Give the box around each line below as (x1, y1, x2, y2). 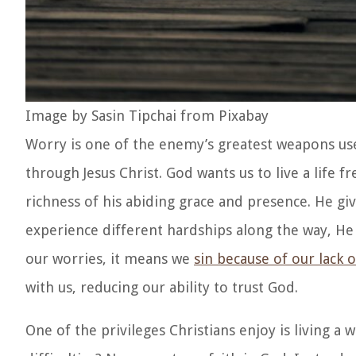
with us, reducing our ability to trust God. (25, 279, 298, 296)
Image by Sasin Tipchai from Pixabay (25, 107, 269, 125)
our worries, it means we (25, 250, 194, 268)
